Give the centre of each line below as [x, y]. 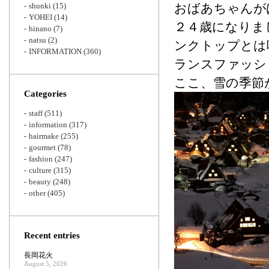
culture [40, 170]
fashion [41, 159]
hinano [40, 29]
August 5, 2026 [46, 264]
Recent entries [52, 235]
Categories [45, 94]
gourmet [42, 147]
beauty [40, 182]
